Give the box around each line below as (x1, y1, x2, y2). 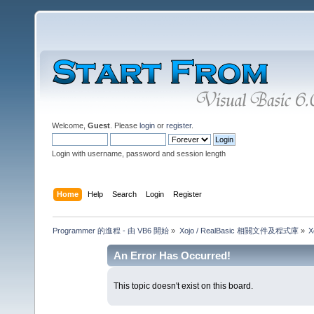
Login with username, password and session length (52, 149, 226, 158)
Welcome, (52, 121, 88, 130)
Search (112, 189, 137, 198)
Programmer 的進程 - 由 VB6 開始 (53, 226, 170, 235)
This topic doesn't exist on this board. (113, 281, 253, 292)
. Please (110, 121, 139, 130)
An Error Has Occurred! (114, 249, 231, 261)
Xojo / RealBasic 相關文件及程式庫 (179, 226, 299, 235)
